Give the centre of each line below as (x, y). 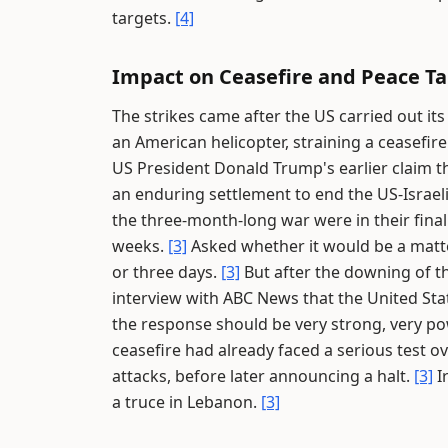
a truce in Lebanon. (186, 402)
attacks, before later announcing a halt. (263, 376)
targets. (143, 18)
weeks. (140, 246)
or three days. (166, 272)
